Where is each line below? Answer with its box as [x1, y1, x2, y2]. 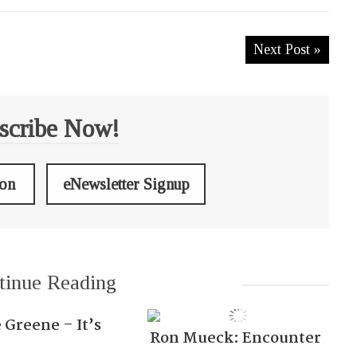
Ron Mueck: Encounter [150, 326, 322, 351]
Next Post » [253, 41, 322, 57]
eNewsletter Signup [62, 175, 190, 193]
